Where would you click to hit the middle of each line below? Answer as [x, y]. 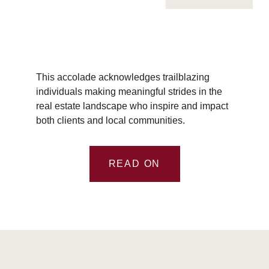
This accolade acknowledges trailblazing [123, 77]
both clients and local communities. [110, 120]
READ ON [134, 164]
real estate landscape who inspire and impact [132, 106]
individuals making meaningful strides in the [129, 92]
